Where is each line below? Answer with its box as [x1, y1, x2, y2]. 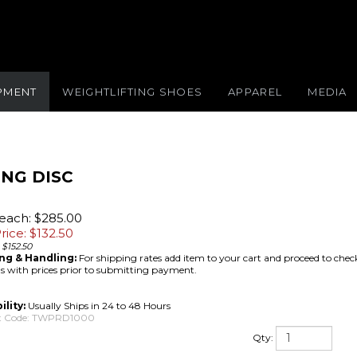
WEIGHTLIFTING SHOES [62, 85, 203, 98]
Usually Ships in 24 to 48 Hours [25, 300, 171, 312]
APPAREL [228, 85, 283, 98]
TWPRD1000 [32, 312, 95, 324]
